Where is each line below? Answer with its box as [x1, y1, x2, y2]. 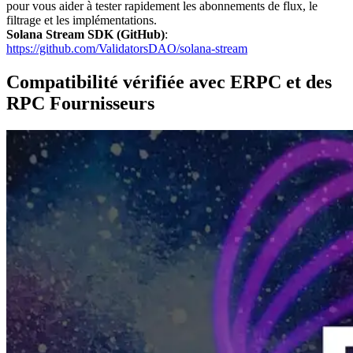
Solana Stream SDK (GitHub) [6, 28, 165, 42]
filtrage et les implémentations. [6, 13, 157, 28]
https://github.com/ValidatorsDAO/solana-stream [6, 42, 247, 56]
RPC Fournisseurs [6, 93, 154, 114]
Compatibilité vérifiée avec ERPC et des [6, 72, 332, 93]
